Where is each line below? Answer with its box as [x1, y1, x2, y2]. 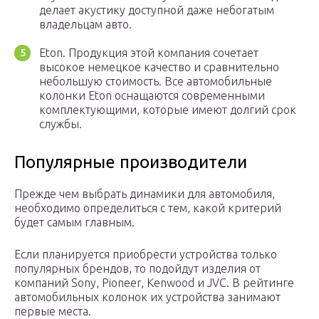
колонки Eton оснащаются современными [39, 89, 265, 103]
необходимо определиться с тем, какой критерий [14, 202, 281, 215]
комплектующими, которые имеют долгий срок [39, 103, 296, 117]
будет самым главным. [14, 216, 135, 229]
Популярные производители [14, 152, 247, 172]
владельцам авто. [39, 18, 132, 31]
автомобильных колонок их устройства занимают [14, 291, 281, 304]
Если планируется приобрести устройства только [14, 248, 277, 261]
